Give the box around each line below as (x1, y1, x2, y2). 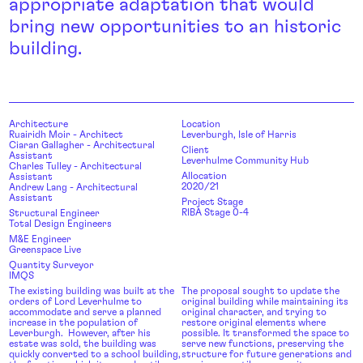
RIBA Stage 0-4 (181, 207, 249, 217)
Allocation (181, 170, 227, 181)
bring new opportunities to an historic (9, 18, 341, 37)
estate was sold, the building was (9, 338, 156, 348)
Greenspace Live (9, 244, 81, 254)
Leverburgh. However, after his (9, 327, 151, 338)
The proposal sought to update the (181, 285, 340, 296)
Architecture (9, 118, 68, 129)
